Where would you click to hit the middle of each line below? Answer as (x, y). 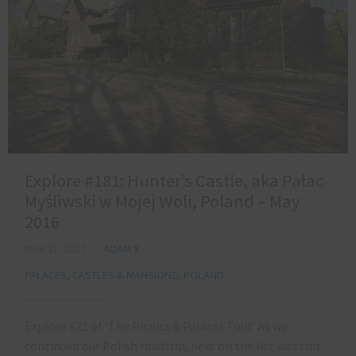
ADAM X (121, 249)
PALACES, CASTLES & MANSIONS (101, 275)
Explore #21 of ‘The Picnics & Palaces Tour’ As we (156, 326)
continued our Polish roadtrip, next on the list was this (173, 346)
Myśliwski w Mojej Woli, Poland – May (162, 201)
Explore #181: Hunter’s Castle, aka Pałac (174, 181)
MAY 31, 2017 (55, 249)
